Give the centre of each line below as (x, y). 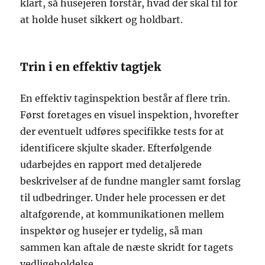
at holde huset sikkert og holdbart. (102, 19)
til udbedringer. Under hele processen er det (123, 197)
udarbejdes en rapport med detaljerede (111, 164)
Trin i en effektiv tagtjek (91, 67)
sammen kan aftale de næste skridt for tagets (127, 247)
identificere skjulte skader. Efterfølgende (116, 148)
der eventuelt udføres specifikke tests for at (122, 131)
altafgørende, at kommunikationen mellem (122, 214)
